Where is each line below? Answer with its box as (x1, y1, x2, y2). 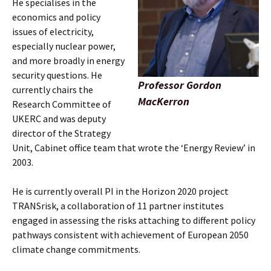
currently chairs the (12, 83, 93, 96)
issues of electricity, (12, 25, 94, 38)
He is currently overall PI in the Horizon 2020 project (12, 185, 229, 197)
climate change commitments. (12, 243, 140, 255)
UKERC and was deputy (12, 113, 106, 125)
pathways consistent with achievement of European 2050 (12, 229, 249, 241)
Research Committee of (12, 98, 111, 110)
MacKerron (138, 94, 189, 108)
